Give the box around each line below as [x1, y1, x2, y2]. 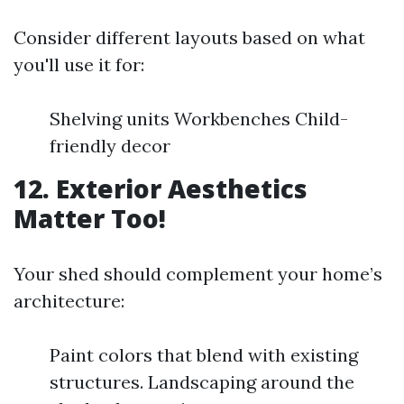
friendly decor [50, 133, 170, 157]
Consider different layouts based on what [14, 25, 365, 49]
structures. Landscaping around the [50, 370, 354, 393]
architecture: [14, 289, 124, 312]
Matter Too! [14, 200, 166, 235]
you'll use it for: [14, 52, 144, 76]
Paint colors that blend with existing [50, 343, 358, 366]
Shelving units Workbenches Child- [50, 106, 348, 130]
